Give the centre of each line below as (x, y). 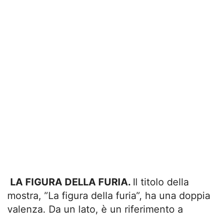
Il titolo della (161, 182)
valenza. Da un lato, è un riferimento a (95, 209)
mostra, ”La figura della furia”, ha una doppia (109, 196)
